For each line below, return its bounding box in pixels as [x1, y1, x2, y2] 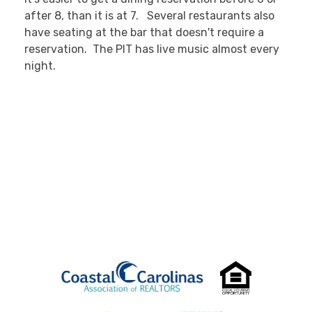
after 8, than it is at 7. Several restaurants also [24, 9, 274, 23]
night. [24, 59, 56, 73]
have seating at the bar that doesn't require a [24, 26, 264, 40]
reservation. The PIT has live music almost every [24, 42, 279, 56]
